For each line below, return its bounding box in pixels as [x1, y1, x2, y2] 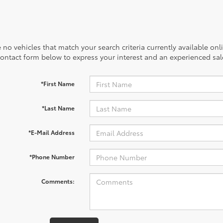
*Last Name [41, 104, 75, 112]
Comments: [41, 177, 75, 185]
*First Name [40, 79, 75, 88]
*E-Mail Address [28, 128, 75, 136]
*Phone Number [29, 152, 75, 161]
